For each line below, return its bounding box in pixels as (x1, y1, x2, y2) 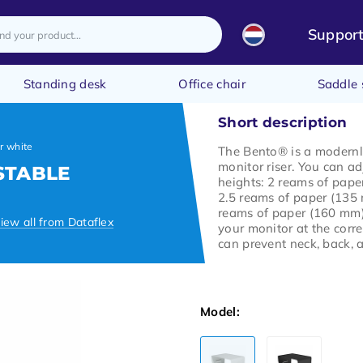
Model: (200, 304, 240, 319)
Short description (218, 114, 348, 130)
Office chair (178, 76, 246, 92)
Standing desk (23, 76, 107, 92)
